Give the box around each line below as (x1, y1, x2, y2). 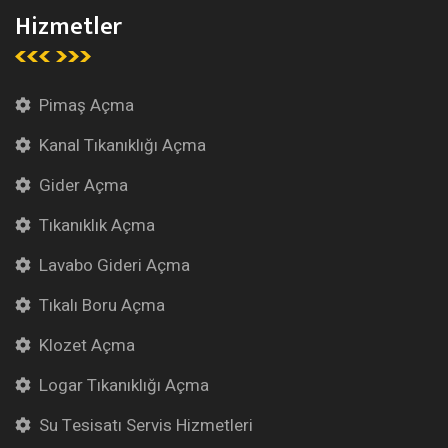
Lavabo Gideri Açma (39, 253, 190, 278)
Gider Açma (39, 173, 128, 198)
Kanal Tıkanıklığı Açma (39, 133, 206, 158)
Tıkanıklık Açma (39, 213, 155, 238)
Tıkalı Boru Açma (39, 293, 165, 318)
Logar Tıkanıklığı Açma (39, 373, 209, 398)
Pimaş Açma (39, 93, 134, 118)
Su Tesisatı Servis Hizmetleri (39, 413, 253, 438)
